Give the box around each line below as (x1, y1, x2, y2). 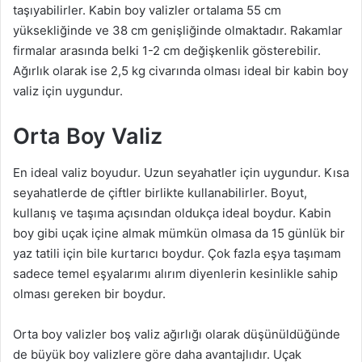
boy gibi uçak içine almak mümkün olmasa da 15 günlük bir (13, 225, 345, 241)
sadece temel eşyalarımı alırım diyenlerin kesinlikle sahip (13, 265, 338, 281)
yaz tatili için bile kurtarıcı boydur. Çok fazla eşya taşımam (13, 245, 341, 261)
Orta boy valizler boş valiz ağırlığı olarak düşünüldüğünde (13, 326, 340, 342)
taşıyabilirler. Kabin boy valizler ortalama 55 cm (13, 2, 281, 19)
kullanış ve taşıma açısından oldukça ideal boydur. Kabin (13, 204, 331, 221)
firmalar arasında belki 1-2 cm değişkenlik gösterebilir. (13, 43, 321, 59)
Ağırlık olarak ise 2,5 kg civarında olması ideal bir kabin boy (13, 63, 348, 79)
